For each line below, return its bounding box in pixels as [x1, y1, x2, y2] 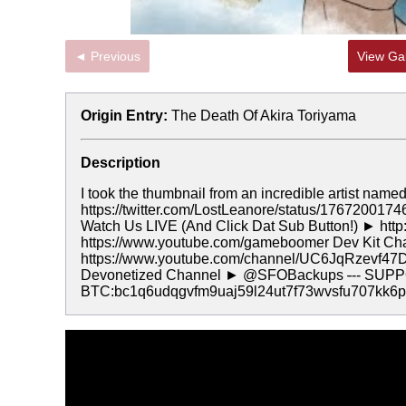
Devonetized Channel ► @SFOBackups [81, 267, 347, 283]
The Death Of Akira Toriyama [171, 108, 356, 123]
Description [81, 155, 160, 170]
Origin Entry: [81, 108, 168, 123]
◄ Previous [91, 49, 140, 63]
